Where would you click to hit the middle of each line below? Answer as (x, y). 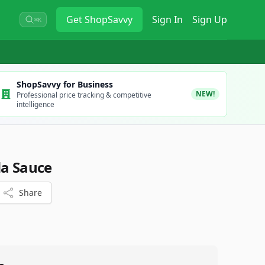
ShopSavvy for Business (64, 84)
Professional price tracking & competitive (84, 95)
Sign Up (210, 20)
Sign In (167, 20)
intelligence (35, 104)
